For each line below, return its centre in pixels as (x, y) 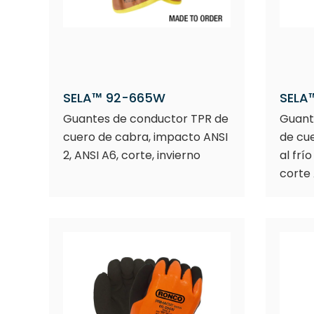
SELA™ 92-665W (114, 98)
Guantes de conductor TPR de (146, 119)
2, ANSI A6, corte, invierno (132, 155)
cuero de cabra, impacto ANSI (145, 137)
